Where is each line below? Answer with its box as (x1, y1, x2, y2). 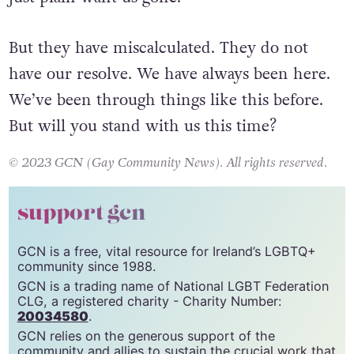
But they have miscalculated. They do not (8, 36, 308, 59)
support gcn (17, 198, 146, 228)
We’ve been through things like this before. (8, 88, 323, 111)
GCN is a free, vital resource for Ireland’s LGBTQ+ (17, 243, 316, 260)
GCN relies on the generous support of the (17, 327, 275, 344)
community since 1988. (17, 258, 156, 275)
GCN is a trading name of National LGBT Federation (17, 277, 329, 294)
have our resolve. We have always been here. (8, 62, 330, 85)
